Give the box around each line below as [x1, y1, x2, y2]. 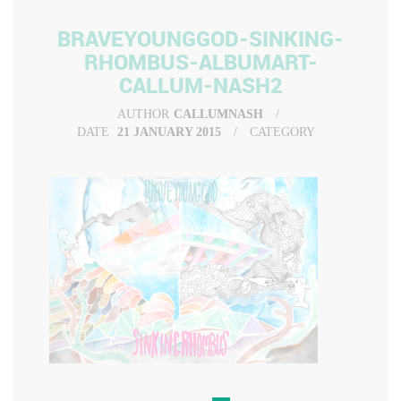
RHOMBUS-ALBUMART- [83, 47, 318, 76]
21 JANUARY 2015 [114, 125, 225, 139]
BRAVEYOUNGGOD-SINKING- [57, 24, 344, 53]
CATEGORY [250, 125, 315, 139]
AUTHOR [117, 107, 169, 121]
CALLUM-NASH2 [118, 71, 283, 99]
